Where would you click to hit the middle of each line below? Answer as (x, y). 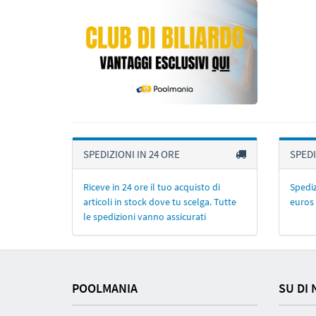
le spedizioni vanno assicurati (145, 216)
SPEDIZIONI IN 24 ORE (132, 154)
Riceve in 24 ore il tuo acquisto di (152, 187)
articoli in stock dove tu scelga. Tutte (160, 201)
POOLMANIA (105, 288)
